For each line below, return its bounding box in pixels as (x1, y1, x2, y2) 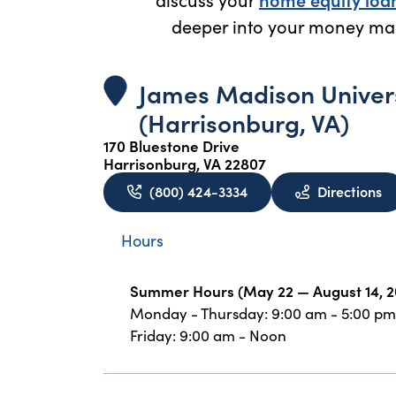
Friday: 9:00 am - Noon (130, 324, 286, 346)
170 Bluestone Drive (103, 134, 240, 156)
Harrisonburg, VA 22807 (103, 152, 266, 174)
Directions (317, 181, 382, 201)
